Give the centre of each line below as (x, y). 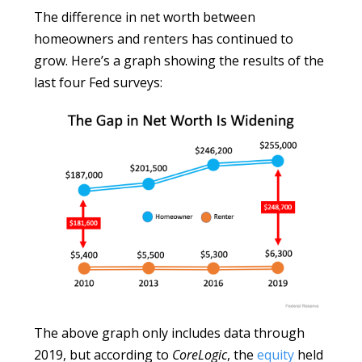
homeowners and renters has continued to (164, 39)
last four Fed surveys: (99, 83)
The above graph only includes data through (170, 333)
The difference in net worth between (145, 17)
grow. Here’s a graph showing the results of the (179, 61)
